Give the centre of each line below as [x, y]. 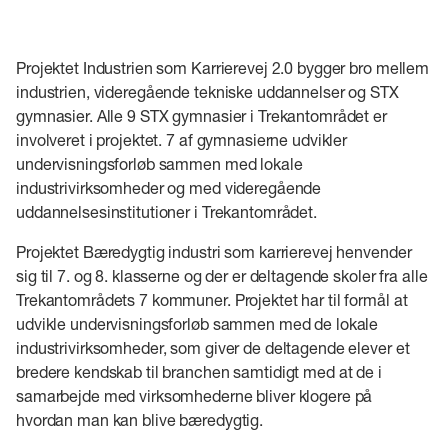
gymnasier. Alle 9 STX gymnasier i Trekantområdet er [201, 115]
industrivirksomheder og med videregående [169, 187]
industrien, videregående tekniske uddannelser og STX [207, 91]
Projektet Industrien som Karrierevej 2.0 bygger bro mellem [223, 67]
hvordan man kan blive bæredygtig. [140, 419]
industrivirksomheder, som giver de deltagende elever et [213, 347]
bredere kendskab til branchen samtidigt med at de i [199, 371]
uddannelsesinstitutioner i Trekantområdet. [166, 211]
